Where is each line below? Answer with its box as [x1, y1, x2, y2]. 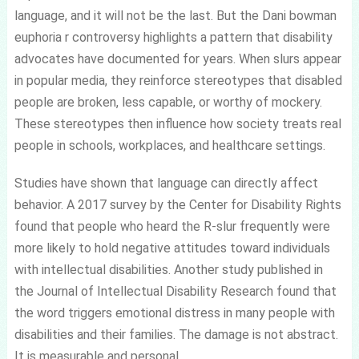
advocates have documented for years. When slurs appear [14, 50, 341, 67]
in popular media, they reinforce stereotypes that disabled [14, 72, 342, 88]
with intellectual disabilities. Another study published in [14, 261, 323, 277]
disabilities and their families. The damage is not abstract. [14, 326, 338, 342]
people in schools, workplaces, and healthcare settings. [14, 137, 325, 153]
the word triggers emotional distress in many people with [14, 305, 335, 321]
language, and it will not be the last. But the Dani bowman [14, 7, 337, 23]
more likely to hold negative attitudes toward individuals [14, 240, 330, 256]
